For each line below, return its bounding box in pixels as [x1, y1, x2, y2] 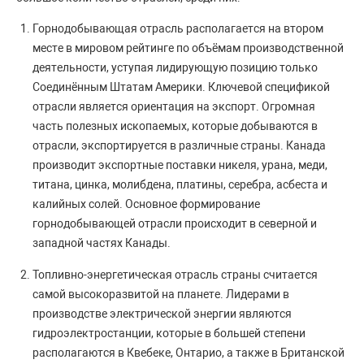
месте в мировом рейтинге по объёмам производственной [32, 41, 344, 55]
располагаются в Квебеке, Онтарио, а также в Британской [32, 346, 344, 360]
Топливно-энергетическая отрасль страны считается [32, 268, 318, 282]
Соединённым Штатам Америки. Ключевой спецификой [32, 80, 330, 94]
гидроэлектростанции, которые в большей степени [32, 327, 305, 340]
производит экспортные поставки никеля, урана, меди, [32, 158, 327, 172]
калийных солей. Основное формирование [32, 197, 260, 211]
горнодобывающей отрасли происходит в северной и [32, 217, 317, 231]
